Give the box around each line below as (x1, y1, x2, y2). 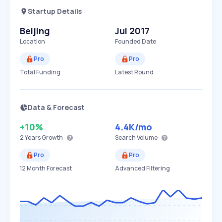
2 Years (20, 133, 41, 142)
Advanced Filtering (115, 164, 170, 172)
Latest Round (115, 68, 154, 76)
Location (20, 37, 45, 46)
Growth (41, 133, 63, 142)
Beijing (20, 25, 50, 37)
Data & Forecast (28, 103, 85, 112)
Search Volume (115, 133, 158, 142)
